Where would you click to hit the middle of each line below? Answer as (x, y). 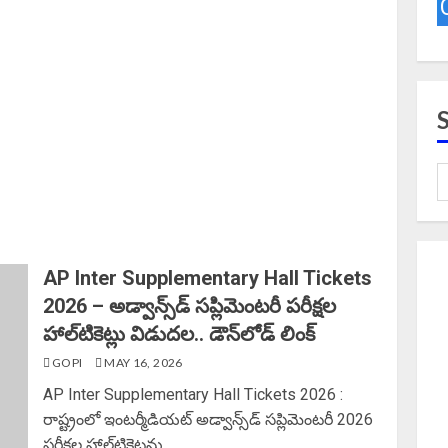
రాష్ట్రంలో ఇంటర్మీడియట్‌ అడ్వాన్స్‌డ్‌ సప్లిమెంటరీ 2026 (208, 419)
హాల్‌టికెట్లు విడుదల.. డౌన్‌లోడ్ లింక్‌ (179, 334)
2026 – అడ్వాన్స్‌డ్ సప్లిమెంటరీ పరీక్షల (190, 306)
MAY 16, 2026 (142, 362)
